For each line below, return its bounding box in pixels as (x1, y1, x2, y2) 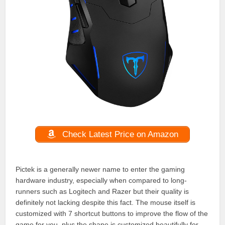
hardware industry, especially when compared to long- (16, 176, 187, 184)
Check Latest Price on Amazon (59, 129, 178, 139)
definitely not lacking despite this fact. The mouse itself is (16, 198, 196, 206)
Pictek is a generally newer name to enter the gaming (16, 165, 185, 173)
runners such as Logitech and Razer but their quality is (16, 187, 189, 195)
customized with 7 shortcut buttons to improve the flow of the (16, 209, 208, 217)
